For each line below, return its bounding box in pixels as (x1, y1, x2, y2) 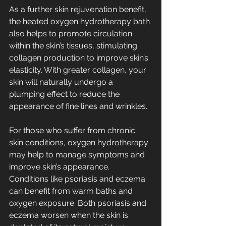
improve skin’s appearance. (9, 162, 111, 172)
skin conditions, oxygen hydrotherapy (9, 138, 150, 148)
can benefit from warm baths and (9, 186, 135, 196)
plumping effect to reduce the (9, 89, 122, 99)
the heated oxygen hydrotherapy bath (9, 17, 152, 27)
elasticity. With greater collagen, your (9, 65, 148, 75)
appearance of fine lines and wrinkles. (9, 101, 147, 111)
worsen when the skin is (41, 210, 130, 220)
